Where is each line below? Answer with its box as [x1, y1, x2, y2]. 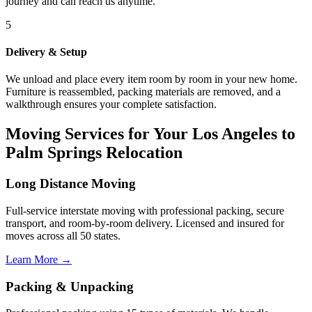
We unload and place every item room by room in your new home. [6, 73, 297, 86]
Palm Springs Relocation [6, 143, 182, 162]
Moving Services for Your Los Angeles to [6, 125, 295, 143]
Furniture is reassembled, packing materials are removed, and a [6, 86, 281, 98]
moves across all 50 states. [6, 229, 120, 242]
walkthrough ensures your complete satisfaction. [6, 98, 217, 111]
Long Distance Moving [6, 176, 136, 192]
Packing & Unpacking [6, 279, 134, 294]
